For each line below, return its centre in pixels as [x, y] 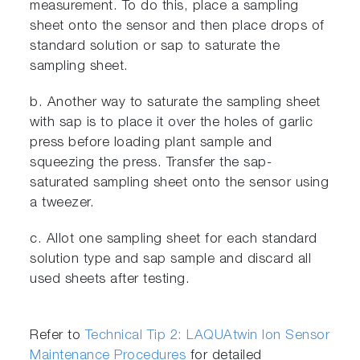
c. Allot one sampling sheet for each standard [174, 240]
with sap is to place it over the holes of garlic [172, 123]
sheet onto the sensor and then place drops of [177, 27]
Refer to [57, 336]
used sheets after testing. [110, 280]
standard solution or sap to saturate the [155, 47]
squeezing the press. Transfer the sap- [151, 164]
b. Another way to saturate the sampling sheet [175, 103]
